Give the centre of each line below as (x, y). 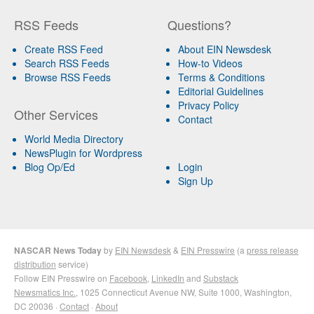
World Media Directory (74, 138)
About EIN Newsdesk (224, 49)
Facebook (128, 278)
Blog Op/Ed (50, 166)
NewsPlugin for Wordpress (83, 152)
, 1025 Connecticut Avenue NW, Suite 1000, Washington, (184, 292)
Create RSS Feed (64, 49)
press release (273, 250)
